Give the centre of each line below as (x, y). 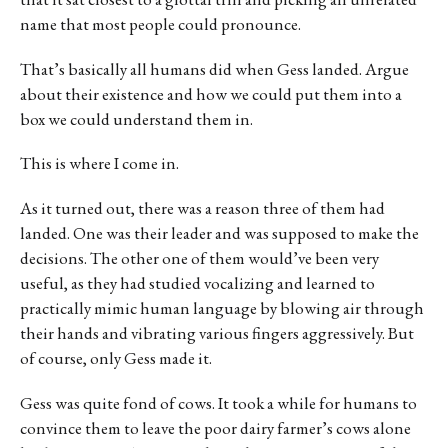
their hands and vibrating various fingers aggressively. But (217, 333)
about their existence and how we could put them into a (211, 93)
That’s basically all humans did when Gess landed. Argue (214, 68)
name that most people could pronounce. (160, 23)
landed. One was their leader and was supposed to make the (219, 233)
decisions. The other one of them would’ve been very (199, 258)
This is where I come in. (99, 163)
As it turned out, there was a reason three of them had (202, 208)
